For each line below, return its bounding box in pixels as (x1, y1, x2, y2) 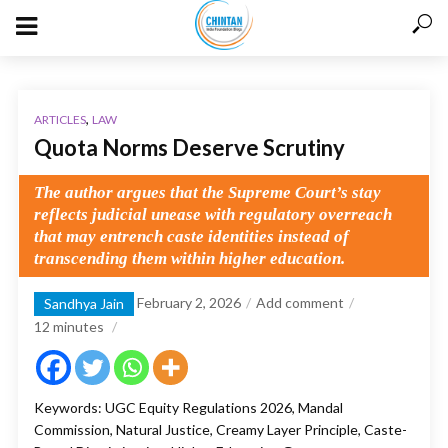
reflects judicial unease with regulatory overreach (34, 205, 392, 224)
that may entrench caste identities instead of (34, 227, 349, 246)
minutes (53, 318, 104, 335)
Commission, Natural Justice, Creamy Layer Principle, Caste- (34, 421, 407, 438)
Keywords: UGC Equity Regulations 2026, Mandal (34, 399, 343, 416)
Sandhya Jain (44, 295, 124, 312)
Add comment (256, 294, 344, 311)
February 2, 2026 (137, 294, 241, 311)
